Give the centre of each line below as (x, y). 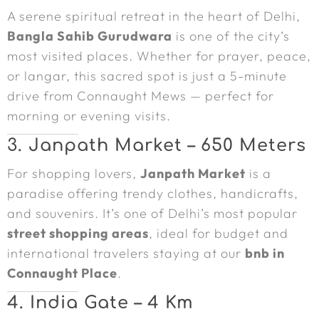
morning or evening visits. (89, 116)
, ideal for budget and (219, 233)
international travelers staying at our (126, 253)
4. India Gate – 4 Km (100, 303)
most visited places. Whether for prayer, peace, (159, 56)
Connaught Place (62, 273)
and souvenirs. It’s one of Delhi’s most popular (152, 213)
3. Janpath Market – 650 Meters (157, 146)
